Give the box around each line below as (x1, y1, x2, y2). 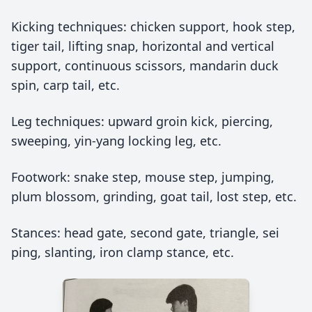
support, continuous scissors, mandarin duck (11, 57, 279, 74)
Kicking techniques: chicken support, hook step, (11, 18, 295, 35)
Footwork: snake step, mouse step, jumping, (11, 169, 274, 185)
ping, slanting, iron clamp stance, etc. (11, 244, 234, 260)
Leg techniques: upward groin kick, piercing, (11, 113, 273, 130)
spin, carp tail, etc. (11, 77, 120, 93)
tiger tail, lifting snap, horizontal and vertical (11, 38, 274, 54)
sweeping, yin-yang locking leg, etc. (11, 132, 221, 149)
